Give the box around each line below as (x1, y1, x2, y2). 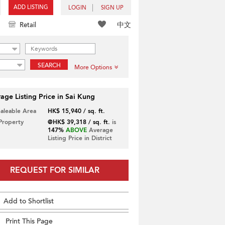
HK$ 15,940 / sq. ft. (47, 107, 105, 115)
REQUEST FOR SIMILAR (10, 165, 99, 176)
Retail (20, 21, 36, 30)
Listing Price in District (47, 134, 112, 142)
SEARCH (37, 61, 61, 69)
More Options (74, 63, 112, 71)
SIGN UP (101, 4, 124, 12)
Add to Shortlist (4, 196, 54, 206)
